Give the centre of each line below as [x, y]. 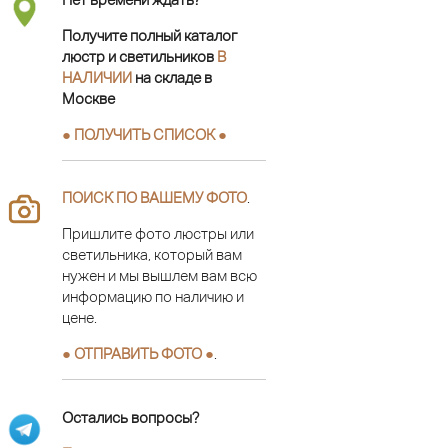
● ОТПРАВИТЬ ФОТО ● [138, 353]
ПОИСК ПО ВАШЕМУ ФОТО [154, 197]
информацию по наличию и [153, 296]
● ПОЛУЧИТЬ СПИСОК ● [144, 134]
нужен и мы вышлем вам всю [159, 275]
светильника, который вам [152, 254]
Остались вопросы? [130, 417]
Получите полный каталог [149, 35]
